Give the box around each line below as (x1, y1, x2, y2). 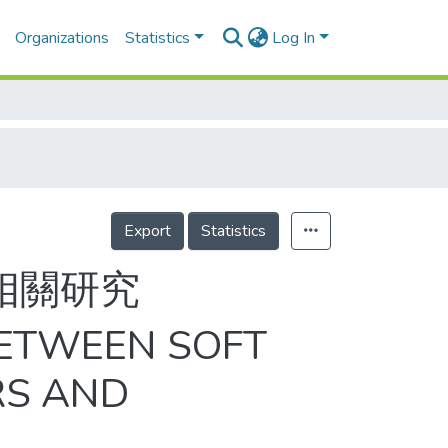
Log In (272, 27, 316, 49)
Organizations (15, 27, 110, 49)
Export (124, 220, 171, 242)
